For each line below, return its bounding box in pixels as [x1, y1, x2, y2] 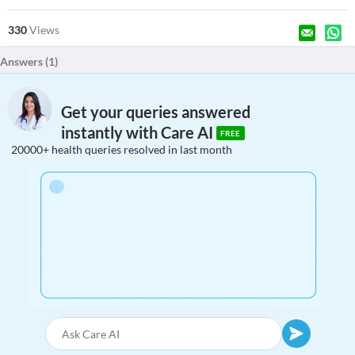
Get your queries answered [61, 102, 250, 122]
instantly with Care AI [61, 123, 216, 143]
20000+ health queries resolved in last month [11, 143, 232, 156]
